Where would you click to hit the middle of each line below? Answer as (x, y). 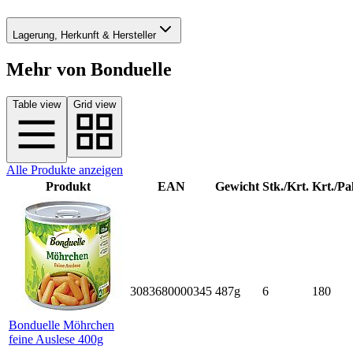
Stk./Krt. (286, 186)
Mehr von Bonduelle (89, 69)
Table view (37, 104)
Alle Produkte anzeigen (65, 169)
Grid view (95, 104)
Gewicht (237, 186)
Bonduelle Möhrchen (61, 325)
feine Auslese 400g (56, 339)
